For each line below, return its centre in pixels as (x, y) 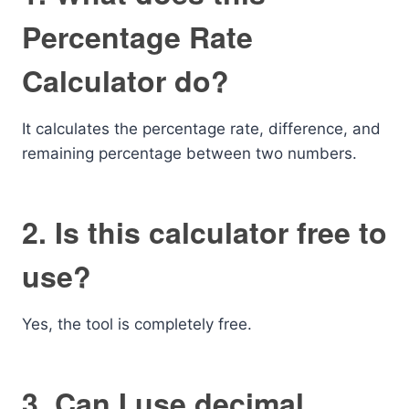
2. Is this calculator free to (204, 232)
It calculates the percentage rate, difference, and (201, 129)
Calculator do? (126, 80)
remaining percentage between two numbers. (189, 153)
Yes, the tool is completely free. (137, 324)
